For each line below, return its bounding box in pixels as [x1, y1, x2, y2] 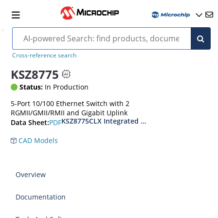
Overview [16, 170, 46, 179]
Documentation [16, 192, 66, 201]
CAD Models [17, 136, 58, 145]
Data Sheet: [11, 118, 50, 127]
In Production [43, 82, 89, 91]
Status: [19, 82, 43, 91]
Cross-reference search [12, 51, 76, 59]
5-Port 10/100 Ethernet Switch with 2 [11, 99, 130, 108]
